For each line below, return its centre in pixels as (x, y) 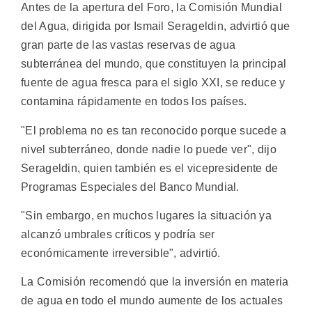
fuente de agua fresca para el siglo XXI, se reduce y (153, 83)
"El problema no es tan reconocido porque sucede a (154, 130)
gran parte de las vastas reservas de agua (128, 45)
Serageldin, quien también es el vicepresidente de (150, 168)
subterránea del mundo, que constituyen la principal (154, 64)
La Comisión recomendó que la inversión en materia (155, 282)
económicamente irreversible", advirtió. (121, 253)
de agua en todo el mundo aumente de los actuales (152, 301)
